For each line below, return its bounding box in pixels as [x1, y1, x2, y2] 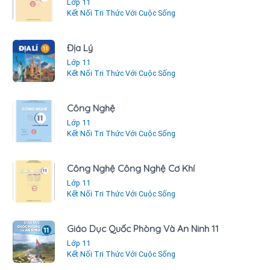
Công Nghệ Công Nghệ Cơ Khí [67, 162, 195, 174]
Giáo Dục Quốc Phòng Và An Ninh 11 [67, 222, 219, 234]
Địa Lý [67, 42, 93, 54]
